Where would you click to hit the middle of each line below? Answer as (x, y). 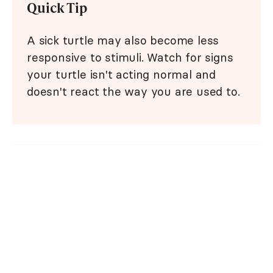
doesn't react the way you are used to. (133, 92)
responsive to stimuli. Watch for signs (130, 58)
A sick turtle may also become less (123, 41)
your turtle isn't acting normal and (121, 75)
